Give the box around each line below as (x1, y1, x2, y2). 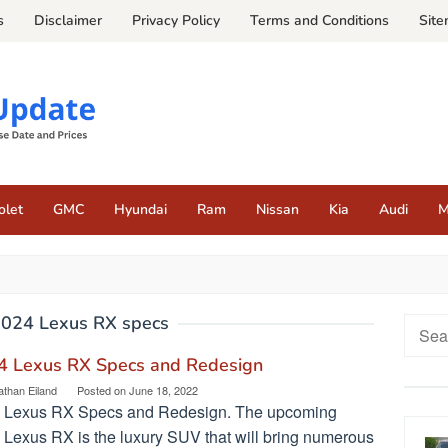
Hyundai (114, 199, 167, 219)
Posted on (77, 381, 129, 398)
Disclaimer (34, 11, 102, 30)
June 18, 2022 (129, 381, 198, 398)
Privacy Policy (132, 11, 220, 30)
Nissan (256, 199, 299, 219)
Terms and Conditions (250, 11, 389, 30)
